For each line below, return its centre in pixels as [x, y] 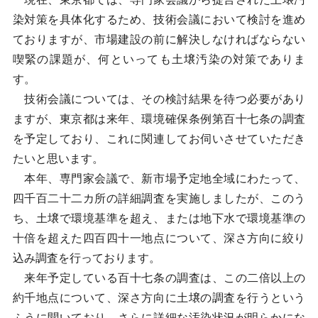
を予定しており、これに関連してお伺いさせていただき [159, 139]
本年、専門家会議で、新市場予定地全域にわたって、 [159, 179]
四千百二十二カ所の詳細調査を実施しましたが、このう [159, 198]
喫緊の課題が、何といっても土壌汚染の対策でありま [159, 59]
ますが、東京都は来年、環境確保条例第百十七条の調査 [159, 119]
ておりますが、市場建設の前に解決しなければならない [159, 39]
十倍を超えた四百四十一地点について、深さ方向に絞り [159, 238]
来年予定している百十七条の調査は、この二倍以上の [159, 278]
